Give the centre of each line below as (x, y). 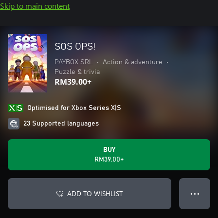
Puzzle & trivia (77, 72)
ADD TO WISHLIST (95, 193)
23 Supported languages (61, 124)
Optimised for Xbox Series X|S (74, 108)
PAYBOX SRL (74, 62)
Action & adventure (133, 62)
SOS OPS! (75, 47)
